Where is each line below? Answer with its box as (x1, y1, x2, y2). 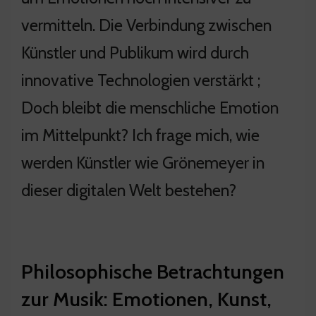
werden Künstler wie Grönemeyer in (21, 152, 265, 173)
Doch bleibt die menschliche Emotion (21, 97, 279, 118)
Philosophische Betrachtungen (21, 259, 284, 284)
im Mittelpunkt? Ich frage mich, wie (21, 124, 260, 145)
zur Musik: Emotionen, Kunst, (21, 286, 272, 311)
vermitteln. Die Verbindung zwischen (21, 14, 272, 35)
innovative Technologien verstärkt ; (21, 69, 260, 90)
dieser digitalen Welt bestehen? (21, 179, 236, 200)
